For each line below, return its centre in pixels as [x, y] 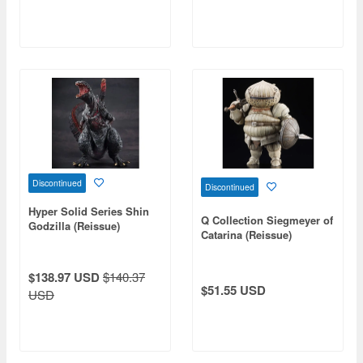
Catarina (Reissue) [246, 234]
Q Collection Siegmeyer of [267, 220]
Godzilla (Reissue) [74, 226]
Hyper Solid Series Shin [89, 211]
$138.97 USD [64, 277]
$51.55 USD [233, 290]
